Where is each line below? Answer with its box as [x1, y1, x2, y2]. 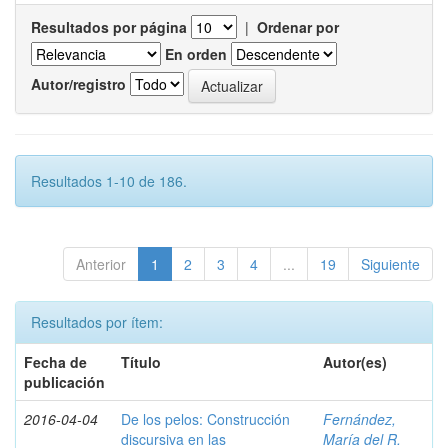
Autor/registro [31, 73, 126, 94]
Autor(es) [323, 352, 387, 372]
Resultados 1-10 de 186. [31, 171, 187, 191]
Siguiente [361, 254, 420, 274]
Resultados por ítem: [31, 312, 163, 332]
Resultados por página [31, 17, 187, 37]
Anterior [76, 254, 126, 274]
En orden [165, 44, 227, 64]
